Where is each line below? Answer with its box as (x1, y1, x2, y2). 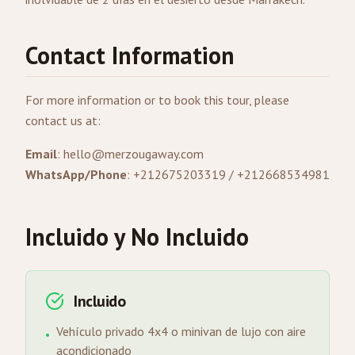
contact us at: (25, 113, 101, 128)
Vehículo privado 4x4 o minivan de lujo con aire (56, 323, 306, 339)
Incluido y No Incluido (25, 221, 249, 252)
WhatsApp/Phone (25, 166, 127, 182)
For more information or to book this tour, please (25, 92, 289, 108)
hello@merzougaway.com (63, 146, 204, 162)
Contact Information (25, 40, 235, 71)
